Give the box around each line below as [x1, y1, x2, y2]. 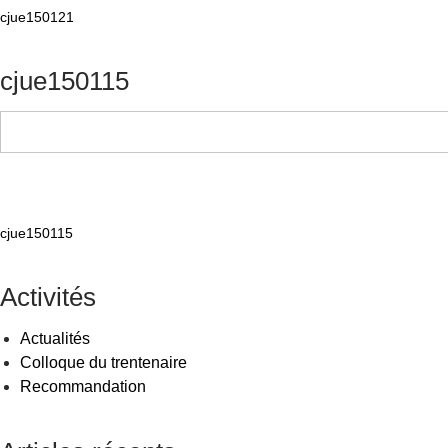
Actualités [20, 330, 90, 347]
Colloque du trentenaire [20, 354, 187, 371]
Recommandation [20, 378, 146, 395]
